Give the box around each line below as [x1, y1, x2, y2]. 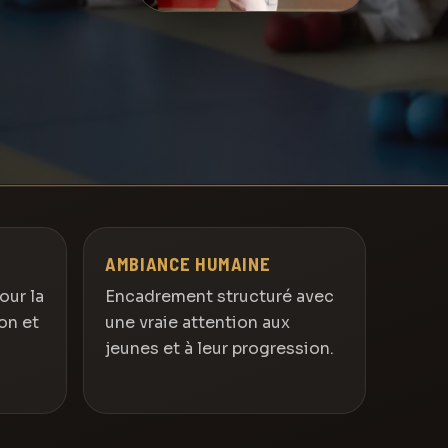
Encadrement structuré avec [104, 286, 334, 308]
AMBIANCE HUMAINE [104, 252, 271, 275]
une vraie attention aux [104, 312, 290, 334]
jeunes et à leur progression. [104, 338, 334, 360]
